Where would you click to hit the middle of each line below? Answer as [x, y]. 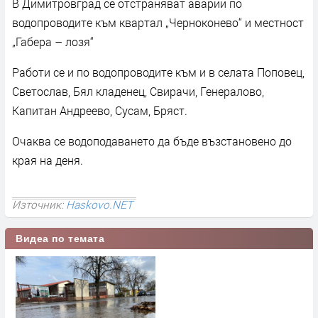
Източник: [39, 204]
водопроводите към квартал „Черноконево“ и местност [158, 22]
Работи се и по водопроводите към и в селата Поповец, [158, 72]
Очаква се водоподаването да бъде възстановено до [152, 141]
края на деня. [48, 160]
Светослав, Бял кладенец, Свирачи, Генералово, [138, 91]
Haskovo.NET [99, 204]
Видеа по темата [60, 238]
